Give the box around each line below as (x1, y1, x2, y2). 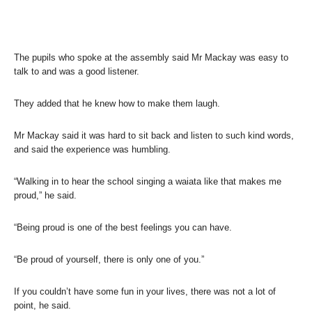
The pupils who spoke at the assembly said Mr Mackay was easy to (14, 52, 288, 63)
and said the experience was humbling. (14, 143, 171, 155)
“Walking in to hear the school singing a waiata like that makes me (14, 175, 281, 187)
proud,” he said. (14, 189, 77, 201)
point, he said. (14, 299, 71, 311)
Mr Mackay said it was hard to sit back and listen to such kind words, (14, 130, 294, 141)
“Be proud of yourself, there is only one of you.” (14, 253, 204, 265)
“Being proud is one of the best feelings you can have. (14, 221, 232, 233)
